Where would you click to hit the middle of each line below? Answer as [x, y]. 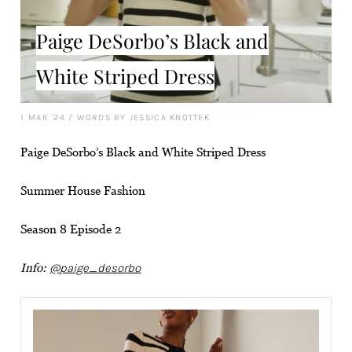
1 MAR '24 [43, 117]
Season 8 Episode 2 [71, 229]
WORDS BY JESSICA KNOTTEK [143, 117]
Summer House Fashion [83, 190]
